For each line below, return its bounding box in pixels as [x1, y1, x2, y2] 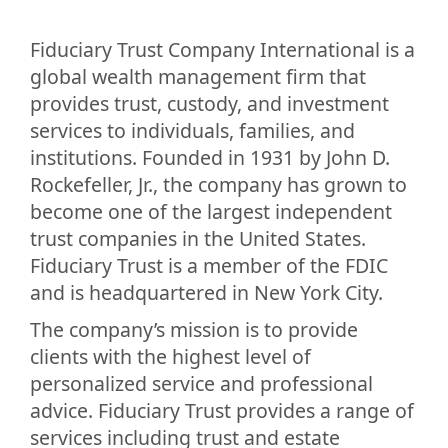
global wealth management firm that [30, 62, 366, 90]
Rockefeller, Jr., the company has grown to [30, 170, 407, 198]
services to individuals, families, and [30, 116, 355, 144]
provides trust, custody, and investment [30, 89, 389, 117]
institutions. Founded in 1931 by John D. [30, 143, 390, 171]
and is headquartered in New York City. [30, 278, 383, 306]
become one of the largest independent [30, 197, 392, 225]
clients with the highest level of [30, 342, 311, 370]
